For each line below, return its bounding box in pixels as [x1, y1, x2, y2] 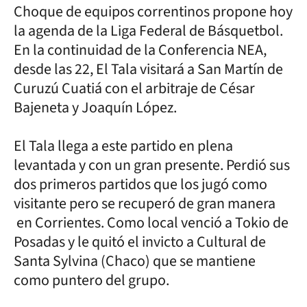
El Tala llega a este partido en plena [14, 134, 233, 157]
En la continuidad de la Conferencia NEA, [14, 38, 267, 61]
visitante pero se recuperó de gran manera [14, 192, 275, 214]
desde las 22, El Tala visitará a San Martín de [14, 58, 283, 80]
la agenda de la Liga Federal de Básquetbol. [14, 19, 283, 42]
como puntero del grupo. [14, 269, 169, 291]
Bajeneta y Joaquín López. [14, 96, 177, 119]
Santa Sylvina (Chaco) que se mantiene [14, 249, 256, 272]
